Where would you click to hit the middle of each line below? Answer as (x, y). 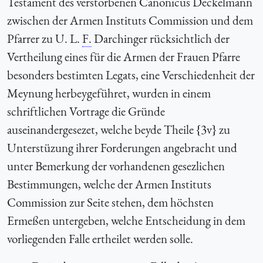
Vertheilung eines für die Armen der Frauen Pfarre (124, 56)
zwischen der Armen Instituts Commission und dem (130, 20)
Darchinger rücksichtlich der (161, 38)
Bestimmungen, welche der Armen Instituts (109, 184)
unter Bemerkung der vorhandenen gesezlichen (116, 166)
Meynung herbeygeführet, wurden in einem (109, 93)
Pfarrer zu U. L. (45, 38)
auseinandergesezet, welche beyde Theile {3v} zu (119, 129)
